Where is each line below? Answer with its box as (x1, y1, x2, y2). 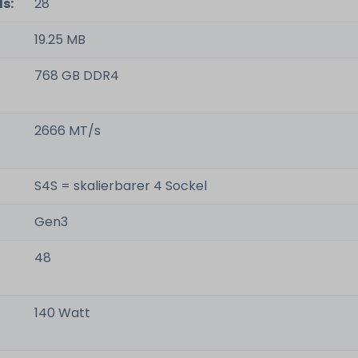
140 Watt (34, 304, 91, 322)
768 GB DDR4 (34, 66, 120, 85)
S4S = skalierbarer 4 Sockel (34, 177, 208, 195)
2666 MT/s (34, 121, 101, 140)
